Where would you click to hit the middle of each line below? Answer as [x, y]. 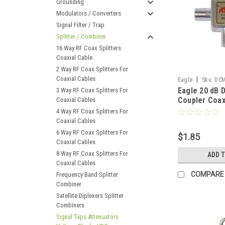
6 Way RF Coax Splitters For [92, 132]
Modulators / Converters [89, 13]
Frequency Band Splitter [87, 175]
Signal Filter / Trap [80, 25]
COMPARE [207, 175]
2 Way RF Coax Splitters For [92, 69]
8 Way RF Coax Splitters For [92, 153]
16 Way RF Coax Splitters [89, 48]
